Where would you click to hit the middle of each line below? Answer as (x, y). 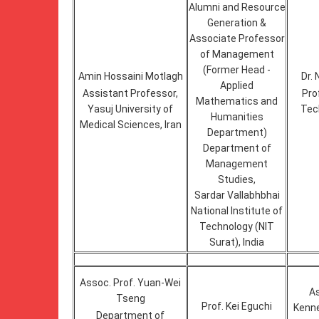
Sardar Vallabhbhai (237, 195)
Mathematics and (237, 101)
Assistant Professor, (130, 93)
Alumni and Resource (237, 7)
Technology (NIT (237, 226)
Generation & (237, 23)
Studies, (237, 179)
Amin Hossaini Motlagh (130, 76)
